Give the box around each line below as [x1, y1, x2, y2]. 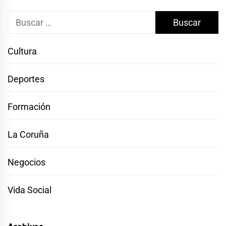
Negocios [8, 156, 45, 167]
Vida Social [8, 184, 51, 195]
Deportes [8, 73, 44, 84]
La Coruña [8, 129, 49, 140]
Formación [8, 101, 50, 112]
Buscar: [7, 12, 37, 23]
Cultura [8, 45, 37, 56]
